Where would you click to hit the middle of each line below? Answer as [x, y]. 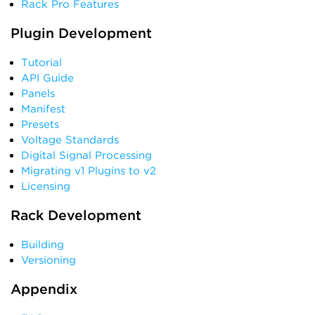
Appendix [44, 289]
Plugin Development [81, 33]
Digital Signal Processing [86, 155]
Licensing [46, 186]
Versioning [49, 260]
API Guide [47, 78]
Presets [40, 124]
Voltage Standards [70, 140]
